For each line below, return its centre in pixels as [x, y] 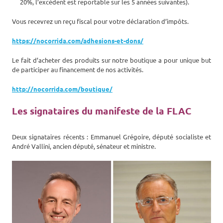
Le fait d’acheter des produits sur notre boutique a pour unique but [111, 60]
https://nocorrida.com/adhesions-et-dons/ [78, 40]
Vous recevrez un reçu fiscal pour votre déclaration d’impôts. [100, 21]
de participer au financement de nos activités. [78, 69]
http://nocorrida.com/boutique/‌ [62, 89]
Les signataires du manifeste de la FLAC [102, 111]
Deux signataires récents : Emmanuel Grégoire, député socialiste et [111, 136]
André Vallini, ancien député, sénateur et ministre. [84, 146]
